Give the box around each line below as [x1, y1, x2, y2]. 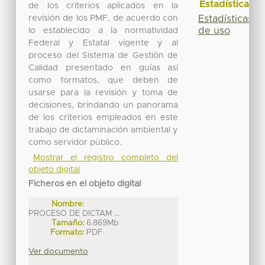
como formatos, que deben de [28, 76, 179, 85]
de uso [198, 25, 230, 35]
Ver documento [28, 247, 89, 256]
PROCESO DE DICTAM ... [28, 209, 120, 218]
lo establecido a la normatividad [28, 27, 179, 35]
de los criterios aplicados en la [28, 2, 179, 11]
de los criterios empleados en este [28, 114, 179, 122]
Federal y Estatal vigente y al [28, 39, 179, 48]
